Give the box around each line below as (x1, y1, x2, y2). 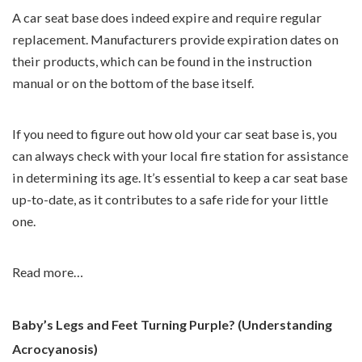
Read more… (12, 263, 83, 280)
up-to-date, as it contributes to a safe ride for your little (12, 191, 328, 207)
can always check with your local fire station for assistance (12, 147, 348, 163)
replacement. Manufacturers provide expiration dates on (12, 31, 339, 47)
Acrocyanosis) (12, 340, 98, 356)
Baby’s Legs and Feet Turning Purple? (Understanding (12, 316, 332, 332)
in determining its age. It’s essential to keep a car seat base (12, 169, 347, 185)
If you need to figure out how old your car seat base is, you (12, 125, 337, 141)
